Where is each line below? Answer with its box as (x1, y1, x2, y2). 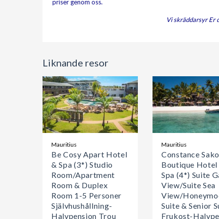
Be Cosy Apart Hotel (51, 149, 128, 159)
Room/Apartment (51, 170, 115, 179)
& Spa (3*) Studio (51, 159, 113, 169)
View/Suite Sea (161, 180, 216, 190)
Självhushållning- (51, 200, 112, 210)
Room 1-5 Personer (51, 190, 122, 200)
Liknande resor (43, 57, 109, 68)
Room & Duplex (51, 180, 108, 190)
